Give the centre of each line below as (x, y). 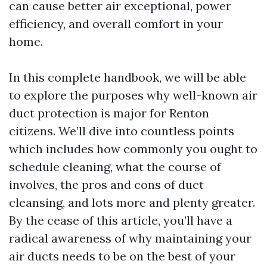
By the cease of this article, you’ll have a (121, 220)
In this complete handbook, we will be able (128, 77)
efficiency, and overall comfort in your (116, 24)
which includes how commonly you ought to (133, 149)
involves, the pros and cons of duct (106, 184)
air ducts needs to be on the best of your (122, 256)
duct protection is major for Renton (109, 113)
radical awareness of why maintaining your (130, 238)
